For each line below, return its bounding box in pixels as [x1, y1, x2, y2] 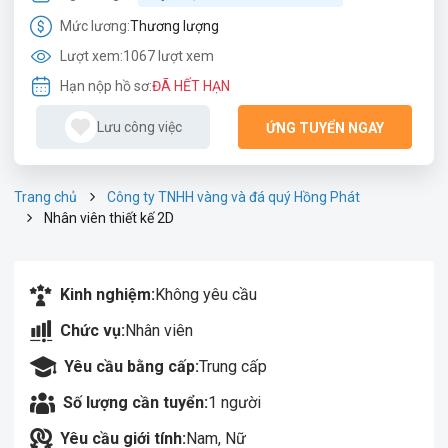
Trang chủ [14, 189, 77, 205]
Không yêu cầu [155, 285, 257, 304]
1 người [208, 393, 261, 412]
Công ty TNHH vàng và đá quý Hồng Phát [107, 189, 360, 205]
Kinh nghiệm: [60, 285, 155, 304]
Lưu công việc [96, 119, 182, 135]
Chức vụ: [60, 321, 125, 340]
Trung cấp [199, 357, 267, 376]
